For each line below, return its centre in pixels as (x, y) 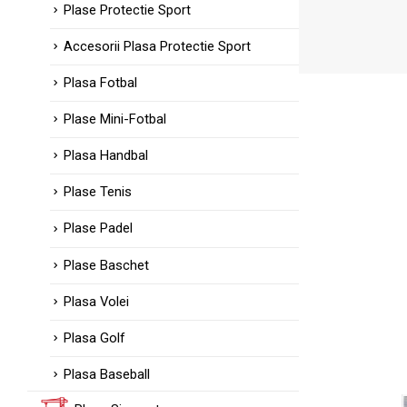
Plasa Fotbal (100, 83)
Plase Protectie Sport (127, 10)
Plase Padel (98, 228)
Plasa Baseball (107, 374)
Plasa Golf (94, 338)
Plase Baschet (106, 265)
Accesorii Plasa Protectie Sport (157, 47)
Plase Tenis (98, 192)
